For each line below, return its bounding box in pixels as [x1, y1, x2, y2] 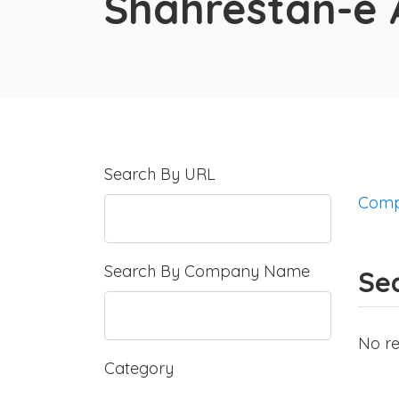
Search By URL [104, 164, 216, 185]
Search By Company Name [104, 261, 310, 282]
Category [104, 358, 174, 379]
